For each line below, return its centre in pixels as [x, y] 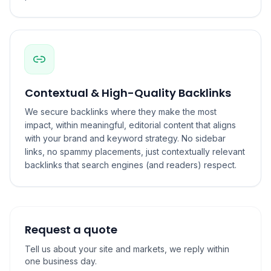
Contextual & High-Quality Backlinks [128, 93]
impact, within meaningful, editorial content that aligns [130, 125]
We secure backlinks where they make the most [121, 112]
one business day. [61, 261]
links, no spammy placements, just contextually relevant [135, 152]
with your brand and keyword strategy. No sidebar [125, 138]
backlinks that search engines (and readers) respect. [131, 165]
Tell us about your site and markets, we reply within [127, 249]
